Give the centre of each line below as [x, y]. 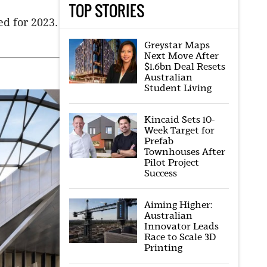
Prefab [159, 141]
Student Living [178, 88]
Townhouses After [184, 152]
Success [160, 173]
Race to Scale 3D [180, 237]
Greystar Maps [177, 45]
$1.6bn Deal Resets [184, 66]
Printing [163, 248]
